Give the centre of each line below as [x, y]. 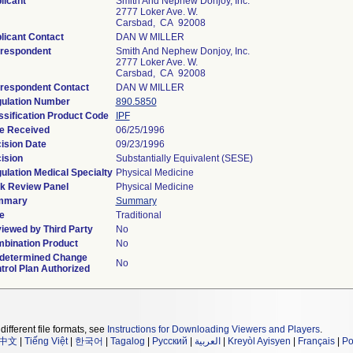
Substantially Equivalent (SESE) [184, 158]
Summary [136, 201]
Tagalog [128, 341]
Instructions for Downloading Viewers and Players [214, 329]
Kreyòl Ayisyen [259, 341]
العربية [208, 341]
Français [316, 341]
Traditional [138, 215]
